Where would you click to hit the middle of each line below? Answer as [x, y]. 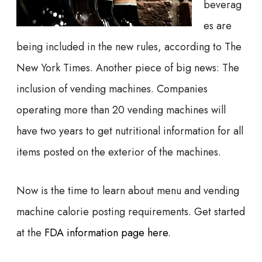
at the [30, 232]
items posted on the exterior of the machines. [119, 152]
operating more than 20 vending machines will [121, 110]
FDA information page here [106, 232]
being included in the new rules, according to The [129, 46]
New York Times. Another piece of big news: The [128, 68]
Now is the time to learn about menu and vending [128, 190]
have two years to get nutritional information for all [130, 131]
